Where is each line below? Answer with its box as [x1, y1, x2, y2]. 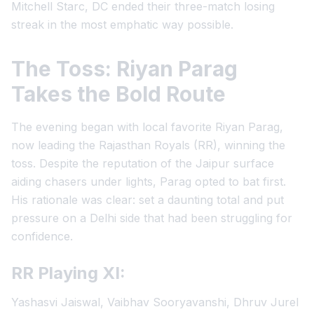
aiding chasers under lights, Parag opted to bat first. [11, 175, 286, 189]
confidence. [11, 229, 73, 243]
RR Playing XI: [11, 263, 125, 283]
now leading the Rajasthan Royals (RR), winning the [11, 138, 285, 152]
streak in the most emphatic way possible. [11, 18, 233, 32]
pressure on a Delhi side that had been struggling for [11, 211, 292, 225]
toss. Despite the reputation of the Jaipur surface [11, 156, 274, 170]
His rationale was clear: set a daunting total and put [11, 193, 284, 207]
